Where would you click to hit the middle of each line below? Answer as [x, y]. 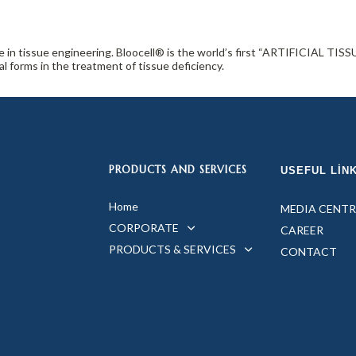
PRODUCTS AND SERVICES [178, 170]
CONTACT [308, 252]
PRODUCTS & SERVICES [173, 250]
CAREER [302, 230]
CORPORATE [144, 228]
